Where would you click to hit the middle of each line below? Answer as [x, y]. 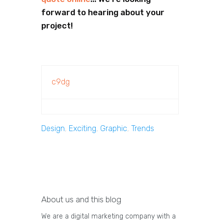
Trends [143, 129]
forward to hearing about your [103, 13]
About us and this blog [81, 200]
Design [53, 129]
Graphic [114, 129]
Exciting [82, 129]
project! [57, 26]
